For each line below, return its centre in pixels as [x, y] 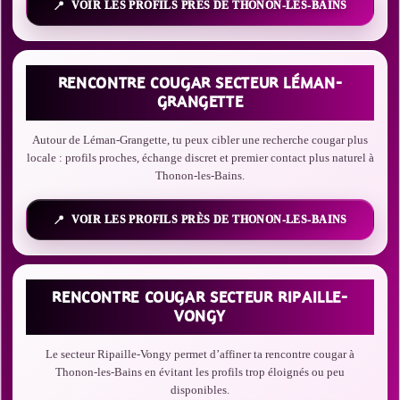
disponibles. [200, 390]
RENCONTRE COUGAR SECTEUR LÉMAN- [200, 83]
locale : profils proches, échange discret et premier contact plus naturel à [200, 158]
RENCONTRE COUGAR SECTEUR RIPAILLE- [200, 297]
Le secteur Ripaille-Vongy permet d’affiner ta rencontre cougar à [200, 354]
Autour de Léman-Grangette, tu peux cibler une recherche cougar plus [200, 140]
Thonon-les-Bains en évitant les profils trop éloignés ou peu [200, 372]
